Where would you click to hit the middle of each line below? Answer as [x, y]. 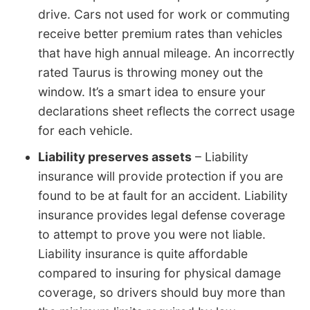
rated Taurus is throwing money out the [151, 73]
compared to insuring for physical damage [159, 273]
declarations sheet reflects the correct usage [166, 111]
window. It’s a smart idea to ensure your [152, 92]
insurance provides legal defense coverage [162, 215]
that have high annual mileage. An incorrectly [166, 53]
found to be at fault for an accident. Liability [163, 196]
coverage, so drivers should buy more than [162, 293]
